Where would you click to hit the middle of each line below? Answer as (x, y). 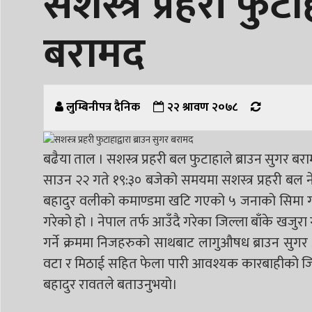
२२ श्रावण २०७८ (201, 107)
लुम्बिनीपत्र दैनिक (103, 107)
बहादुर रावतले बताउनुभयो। (110, 284)
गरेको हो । (71, 222)
